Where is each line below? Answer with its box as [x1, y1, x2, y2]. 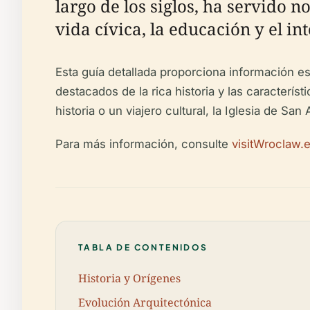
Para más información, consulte [55, 137, 232, 151]
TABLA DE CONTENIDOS [78, 242, 208, 253]
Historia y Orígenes [78, 270, 181, 286]
